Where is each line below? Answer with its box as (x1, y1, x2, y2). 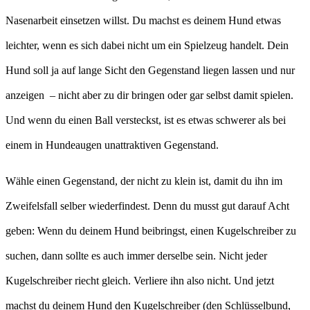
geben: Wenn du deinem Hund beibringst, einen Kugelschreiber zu (6, 224, 296, 237)
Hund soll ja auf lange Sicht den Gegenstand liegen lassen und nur (6, 64, 295, 76)
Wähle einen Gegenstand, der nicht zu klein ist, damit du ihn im (6, 174, 282, 187)
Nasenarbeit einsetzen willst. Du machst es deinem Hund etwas (6, 14, 281, 26)
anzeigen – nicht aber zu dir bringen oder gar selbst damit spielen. (6, 89, 293, 101)
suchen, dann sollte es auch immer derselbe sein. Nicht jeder (6, 249, 267, 262)
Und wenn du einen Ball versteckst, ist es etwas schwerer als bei (6, 113, 286, 126)
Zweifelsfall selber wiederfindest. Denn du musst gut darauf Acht (6, 199, 289, 212)
